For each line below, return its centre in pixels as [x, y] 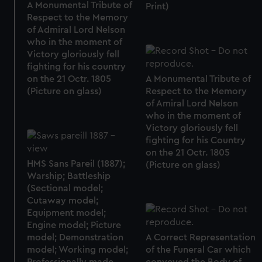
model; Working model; [78, 250]
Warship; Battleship [69, 176]
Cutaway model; [63, 201]
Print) [157, 6]
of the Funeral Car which [198, 250]
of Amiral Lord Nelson [192, 104]
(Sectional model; [65, 189]
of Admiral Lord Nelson [76, 30]
